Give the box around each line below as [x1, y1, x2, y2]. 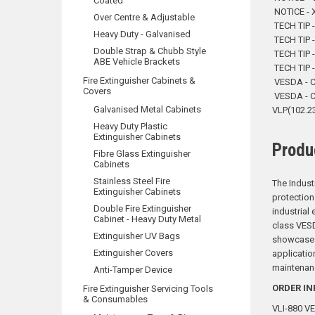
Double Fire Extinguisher [94, 203, 191, 214]
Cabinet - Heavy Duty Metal [94, 214, 201, 224]
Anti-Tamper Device [94, 264, 172, 275]
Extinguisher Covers [94, 247, 173, 258]
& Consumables [83, 294, 148, 304]
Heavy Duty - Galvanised [94, 29, 191, 39]
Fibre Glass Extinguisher [94, 148, 191, 159]
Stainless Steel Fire [94, 176, 170, 186]
